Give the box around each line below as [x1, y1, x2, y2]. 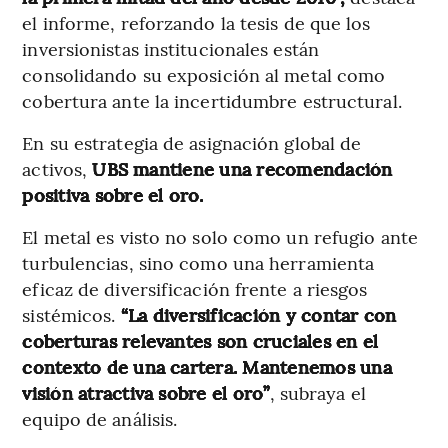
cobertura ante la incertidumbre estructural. [22, 87, 402, 113]
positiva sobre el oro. [22, 181, 204, 207]
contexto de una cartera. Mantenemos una [22, 353, 392, 379]
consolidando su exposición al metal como [22, 61, 386, 87]
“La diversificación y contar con [115, 301, 397, 327]
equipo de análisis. [22, 405, 178, 431]
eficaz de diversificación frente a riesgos [22, 275, 368, 301]
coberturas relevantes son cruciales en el [22, 327, 379, 353]
